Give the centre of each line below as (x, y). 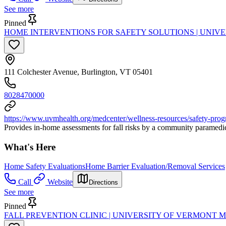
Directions (103, 183)
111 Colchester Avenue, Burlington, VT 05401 (78, 72)
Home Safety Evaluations (45, 166)
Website (60, 182)
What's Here (30, 147)
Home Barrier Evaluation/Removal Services (155, 166)
